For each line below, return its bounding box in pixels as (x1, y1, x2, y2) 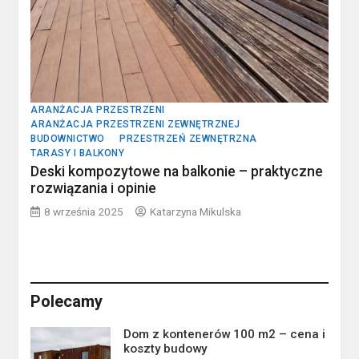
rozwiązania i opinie (30, 180, 157, 197)
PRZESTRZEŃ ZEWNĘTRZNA (119, 133, 257, 145)
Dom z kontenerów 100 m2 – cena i (123, 327, 326, 342)
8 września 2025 (44, 205, 124, 219)
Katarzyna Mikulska (150, 205, 242, 219)
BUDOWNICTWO (30, 133, 105, 145)
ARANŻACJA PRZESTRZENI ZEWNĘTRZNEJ (30, 119, 240, 131)
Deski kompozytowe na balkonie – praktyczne (30, 163, 324, 180)
